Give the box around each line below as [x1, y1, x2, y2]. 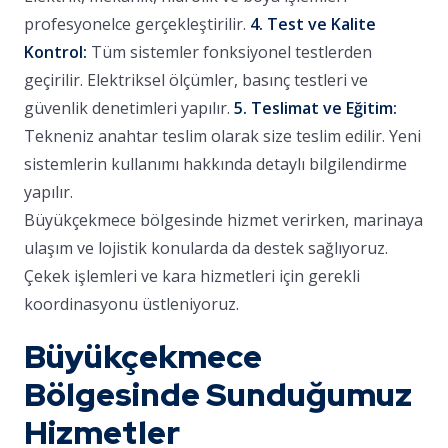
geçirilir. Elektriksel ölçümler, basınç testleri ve [24, 69, 368, 91]
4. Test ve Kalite [250, 13, 376, 35]
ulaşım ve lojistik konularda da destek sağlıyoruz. [24, 237, 388, 259]
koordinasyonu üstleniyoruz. [24, 293, 239, 315]
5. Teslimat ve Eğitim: [234, 97, 397, 119]
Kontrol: [24, 41, 87, 63]
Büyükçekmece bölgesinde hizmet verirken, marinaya [24, 209, 423, 231]
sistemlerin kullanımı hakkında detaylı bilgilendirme [24, 153, 407, 175]
